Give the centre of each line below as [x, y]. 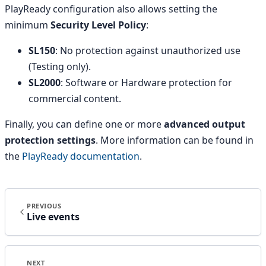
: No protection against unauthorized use [148, 50]
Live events [53, 216]
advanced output [205, 124]
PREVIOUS [44, 205]
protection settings [50, 140]
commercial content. [75, 98]
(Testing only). [60, 66]
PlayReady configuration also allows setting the [111, 9]
